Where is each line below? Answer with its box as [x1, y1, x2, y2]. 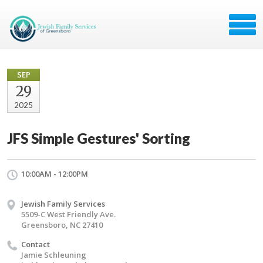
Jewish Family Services [21, 198, 105, 209]
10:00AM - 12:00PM [21, 168, 88, 179]
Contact [21, 239, 50, 249]
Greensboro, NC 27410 [21, 220, 103, 230]
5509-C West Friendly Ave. [21, 209, 116, 220]
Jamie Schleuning [21, 249, 86, 260]
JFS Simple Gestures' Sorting [7, 130, 190, 147]
